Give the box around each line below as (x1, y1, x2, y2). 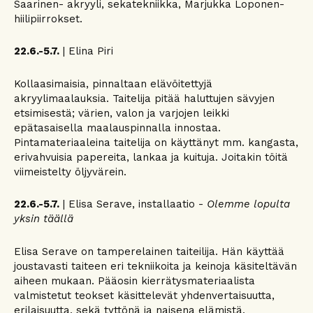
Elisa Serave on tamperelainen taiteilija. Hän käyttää (14, 245, 284, 258)
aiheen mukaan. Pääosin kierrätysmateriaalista (14, 274, 255, 287)
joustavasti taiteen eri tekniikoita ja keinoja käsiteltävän (14, 259, 297, 272)
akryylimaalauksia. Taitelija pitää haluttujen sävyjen (14, 92, 275, 105)
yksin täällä (14, 212, 73, 225)
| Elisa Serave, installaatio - (59, 198, 207, 210)
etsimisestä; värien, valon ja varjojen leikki (14, 106, 229, 119)
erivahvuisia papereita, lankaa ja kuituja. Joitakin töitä (14, 150, 288, 163)
